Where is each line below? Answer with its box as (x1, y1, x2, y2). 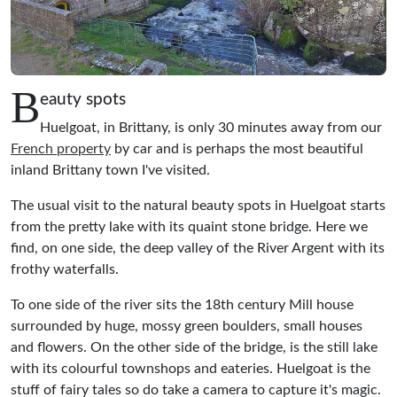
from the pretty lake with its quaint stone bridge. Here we (11, 219, 368, 234)
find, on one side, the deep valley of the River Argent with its (11, 240, 385, 255)
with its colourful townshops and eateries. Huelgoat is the (11, 361, 370, 376)
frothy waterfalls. (11, 261, 119, 276)
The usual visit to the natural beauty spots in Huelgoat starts (11, 198, 385, 213)
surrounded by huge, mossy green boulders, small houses (11, 318, 362, 333)
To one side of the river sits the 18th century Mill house (11, 297, 354, 312)
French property (11, 141, 111, 156)
